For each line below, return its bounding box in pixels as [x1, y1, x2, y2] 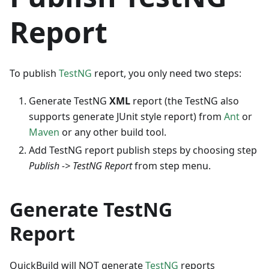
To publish [10, 67, 59, 80]
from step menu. [132, 159, 211, 173]
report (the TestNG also [130, 94, 239, 108]
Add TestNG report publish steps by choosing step [29, 144, 257, 157]
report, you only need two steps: [92, 67, 241, 80]
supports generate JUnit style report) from [29, 110, 224, 124]
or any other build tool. [59, 125, 166, 139]
